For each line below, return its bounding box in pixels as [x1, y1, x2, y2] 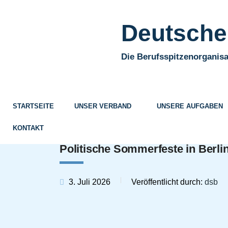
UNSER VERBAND [74, 102, 131, 110]
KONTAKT [13, 124, 44, 132]
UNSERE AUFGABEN [157, 102, 223, 110]
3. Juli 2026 [67, 178, 110, 186]
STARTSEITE [13, 102, 54, 110]
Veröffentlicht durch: [131, 178, 205, 186]
